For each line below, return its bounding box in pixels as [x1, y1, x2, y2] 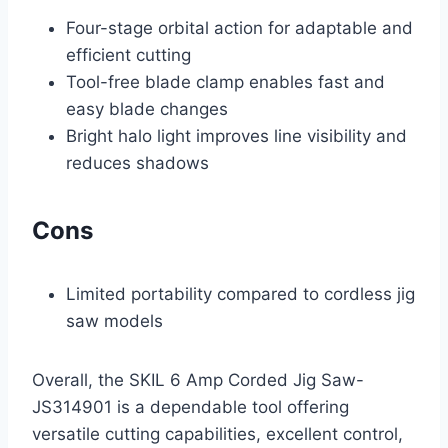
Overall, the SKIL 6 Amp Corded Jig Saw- [32, 369, 364, 390]
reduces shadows [66, 152, 209, 173]
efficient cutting [66, 44, 191, 65]
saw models [66, 310, 163, 331]
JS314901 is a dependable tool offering [32, 396, 349, 417]
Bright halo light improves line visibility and [66, 125, 407, 146]
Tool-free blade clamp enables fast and [66, 71, 385, 92]
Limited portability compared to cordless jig [66, 283, 415, 304]
